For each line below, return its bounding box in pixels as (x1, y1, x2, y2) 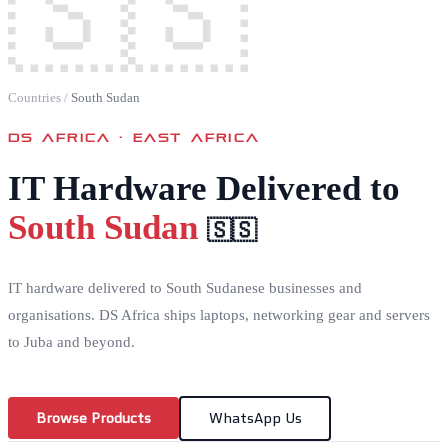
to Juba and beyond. (8, 333, 135, 350)
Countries (8, 90, 61, 105)
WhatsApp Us (208, 409, 302, 428)
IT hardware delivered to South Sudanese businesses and (8, 279, 362, 296)
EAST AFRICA (133, 126, 260, 145)
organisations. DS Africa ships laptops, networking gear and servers (8, 306, 430, 323)
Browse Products (36, 409, 151, 428)
